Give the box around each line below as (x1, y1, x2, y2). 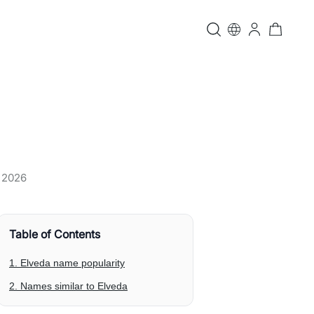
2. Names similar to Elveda (9, 280, 128, 292)
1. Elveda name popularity (9, 257, 125, 268)
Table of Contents (9, 227, 100, 241)
